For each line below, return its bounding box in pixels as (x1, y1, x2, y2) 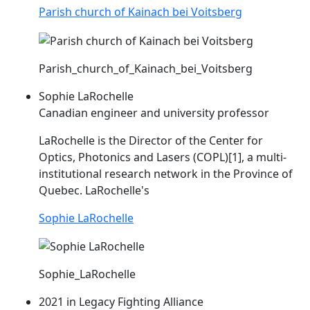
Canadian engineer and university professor (39, 104, 269, 120)
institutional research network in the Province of (39, 165, 293, 181)
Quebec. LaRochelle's (39, 182, 149, 198)
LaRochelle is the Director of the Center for (39, 132, 263, 148)
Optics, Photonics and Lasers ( (39, 149, 197, 165)
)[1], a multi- (225, 149, 286, 165)
